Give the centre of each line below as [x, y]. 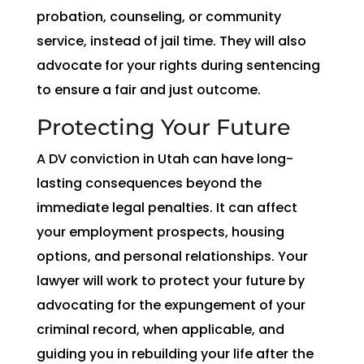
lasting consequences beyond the [149, 183]
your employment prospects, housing [160, 232]
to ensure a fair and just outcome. [148, 89]
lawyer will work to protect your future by [170, 280]
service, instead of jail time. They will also [171, 41]
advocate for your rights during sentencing [178, 65]
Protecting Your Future [163, 127]
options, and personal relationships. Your [172, 256]
